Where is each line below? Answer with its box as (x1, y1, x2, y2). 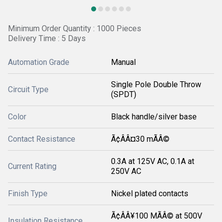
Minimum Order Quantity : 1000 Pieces (8, 24, 141, 33)
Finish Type (8, 189, 48, 198)
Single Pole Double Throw (111, 80, 201, 89)
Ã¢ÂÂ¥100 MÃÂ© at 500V (111, 211, 202, 221)
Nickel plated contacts (111, 189, 188, 198)
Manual (111, 57, 136, 67)
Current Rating (8, 162, 56, 171)
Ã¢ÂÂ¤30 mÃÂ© (111, 134, 169, 144)
